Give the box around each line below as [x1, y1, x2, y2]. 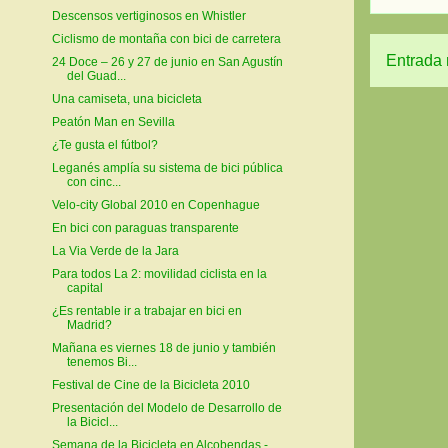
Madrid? [66, 318, 112, 333]
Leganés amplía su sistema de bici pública [51, 161, 283, 176]
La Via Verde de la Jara [51, 244, 179, 259]
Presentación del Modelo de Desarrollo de [51, 401, 282, 416]
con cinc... [66, 175, 121, 190]
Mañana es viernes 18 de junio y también [51, 341, 276, 356]
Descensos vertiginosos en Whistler [51, 9, 246, 24]
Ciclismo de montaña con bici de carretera [51, 32, 281, 47]
